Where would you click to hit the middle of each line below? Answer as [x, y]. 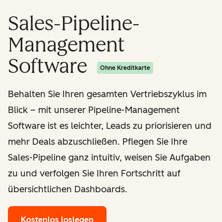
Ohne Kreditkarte [125, 68]
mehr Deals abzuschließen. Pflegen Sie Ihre [98, 141]
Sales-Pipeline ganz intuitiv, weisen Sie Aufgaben [109, 157]
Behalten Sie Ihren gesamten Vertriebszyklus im [107, 94]
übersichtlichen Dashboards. [68, 189]
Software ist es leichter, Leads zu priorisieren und [110, 126]
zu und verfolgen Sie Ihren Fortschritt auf [94, 173]
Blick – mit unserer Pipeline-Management [94, 110]
